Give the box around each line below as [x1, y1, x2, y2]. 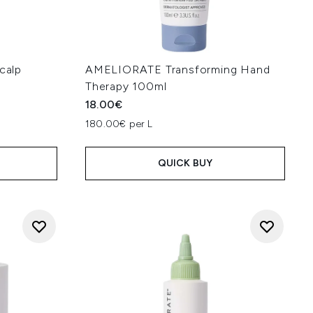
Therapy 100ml [85, 80, 167, 93]
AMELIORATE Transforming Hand [85, 63, 270, 76]
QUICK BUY [157, 157, 213, 169]
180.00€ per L [85, 118, 153, 130]
